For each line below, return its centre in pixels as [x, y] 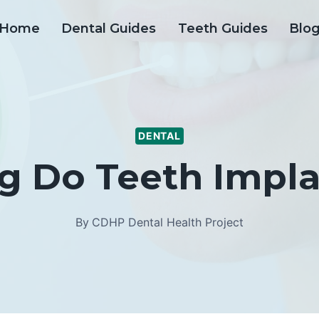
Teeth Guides [223, 28]
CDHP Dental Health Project [167, 222]
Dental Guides [109, 28]
